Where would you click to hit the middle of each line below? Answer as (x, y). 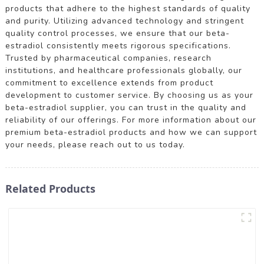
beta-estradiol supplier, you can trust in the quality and (126, 107)
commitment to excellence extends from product (109, 82)
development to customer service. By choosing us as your (129, 95)
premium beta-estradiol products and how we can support (131, 132)
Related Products (50, 188)
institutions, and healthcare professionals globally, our (123, 70)
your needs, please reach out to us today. (95, 144)
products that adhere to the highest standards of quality (128, 8)
